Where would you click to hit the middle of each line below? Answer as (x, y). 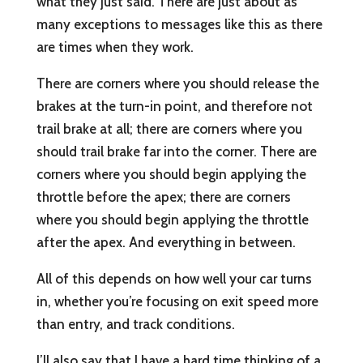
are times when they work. (115, 47)
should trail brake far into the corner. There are (176, 152)
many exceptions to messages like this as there (179, 25)
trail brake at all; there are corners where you (169, 129)
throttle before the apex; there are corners (163, 197)
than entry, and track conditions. (135, 325)
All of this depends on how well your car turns (174, 279)
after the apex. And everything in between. (166, 243)
